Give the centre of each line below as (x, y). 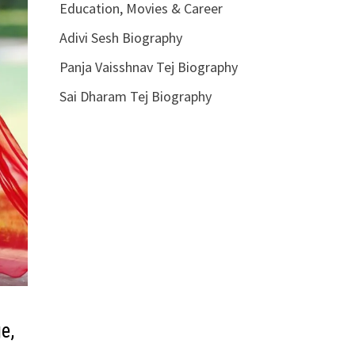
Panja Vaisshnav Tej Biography (148, 67)
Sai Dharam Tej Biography (135, 96)
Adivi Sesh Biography (120, 38)
